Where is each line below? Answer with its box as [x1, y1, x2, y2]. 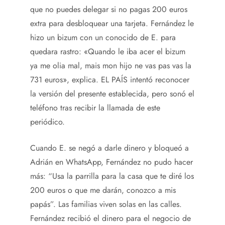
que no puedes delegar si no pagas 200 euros [30, 4, 187, 15]
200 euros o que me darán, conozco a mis [30, 184, 176, 196]
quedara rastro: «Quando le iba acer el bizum [30, 46, 185, 57]
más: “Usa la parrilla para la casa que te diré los [30, 170, 194, 182]
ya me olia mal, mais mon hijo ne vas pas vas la [30, 60, 191, 71]
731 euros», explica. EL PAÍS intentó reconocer [30, 74, 189, 85]
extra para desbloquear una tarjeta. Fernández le [30, 18, 194, 29]
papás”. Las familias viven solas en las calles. [30, 198, 182, 210]
